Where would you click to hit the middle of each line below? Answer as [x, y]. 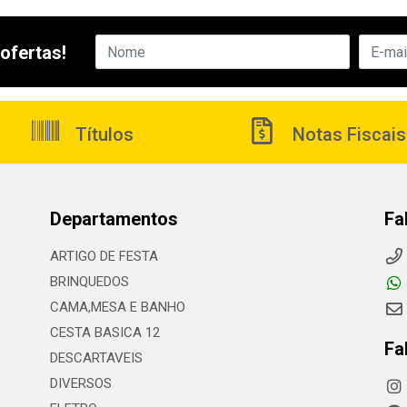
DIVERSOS [80, 383]
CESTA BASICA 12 [104, 333]
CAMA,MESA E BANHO [117, 307]
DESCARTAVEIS [96, 358]
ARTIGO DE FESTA [104, 256]
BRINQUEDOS [89, 282]
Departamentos [114, 219]
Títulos [102, 134]
